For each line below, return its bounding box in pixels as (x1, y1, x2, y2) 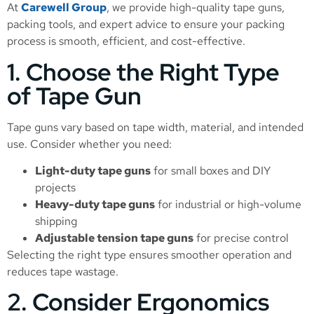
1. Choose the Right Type (7, 55, 280, 88)
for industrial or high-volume (155, 197, 301, 212)
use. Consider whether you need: (7, 136, 172, 151)
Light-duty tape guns (35, 163, 151, 179)
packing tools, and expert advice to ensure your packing (7, 17, 285, 32)
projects (35, 180, 76, 196)
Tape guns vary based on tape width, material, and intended (7, 119, 303, 135)
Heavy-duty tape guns (35, 197, 155, 212)
